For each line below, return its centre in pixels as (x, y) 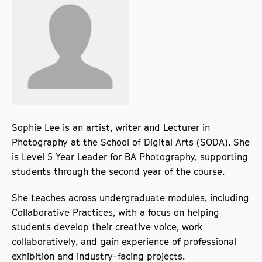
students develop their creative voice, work (108, 227)
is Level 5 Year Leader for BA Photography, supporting (130, 156)
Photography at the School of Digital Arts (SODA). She (131, 142)
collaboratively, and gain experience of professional (124, 241)
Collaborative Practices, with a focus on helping (116, 212)
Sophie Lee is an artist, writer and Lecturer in (111, 127)
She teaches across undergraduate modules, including (131, 197)
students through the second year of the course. (118, 171)
